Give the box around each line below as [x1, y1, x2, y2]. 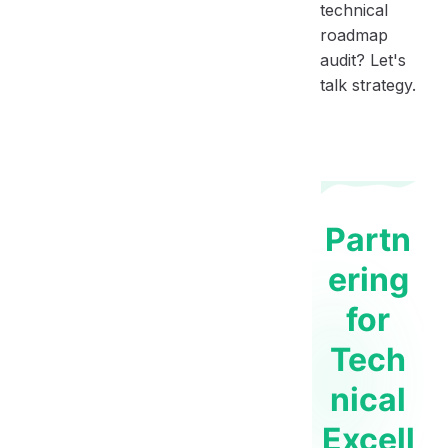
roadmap [320, 25, 388, 46]
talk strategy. [320, 75, 416, 96]
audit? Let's [320, 50, 406, 71]
